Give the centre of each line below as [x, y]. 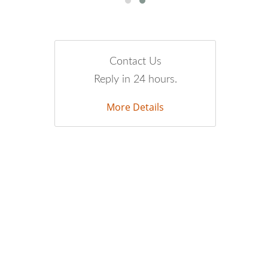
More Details [135, 107]
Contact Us [135, 62]
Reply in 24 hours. [135, 80]
